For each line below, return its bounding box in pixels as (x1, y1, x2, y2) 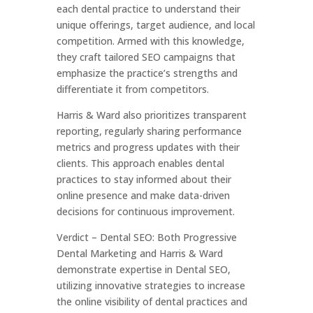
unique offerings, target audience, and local (56, 18, 255, 31)
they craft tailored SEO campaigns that (56, 50, 235, 64)
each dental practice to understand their (56, 2, 240, 15)
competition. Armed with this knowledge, (56, 34, 245, 48)
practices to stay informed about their (56, 173, 231, 186)
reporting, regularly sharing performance (56, 124, 242, 138)
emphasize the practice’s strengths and (56, 66, 238, 80)
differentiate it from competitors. (56, 82, 209, 96)
